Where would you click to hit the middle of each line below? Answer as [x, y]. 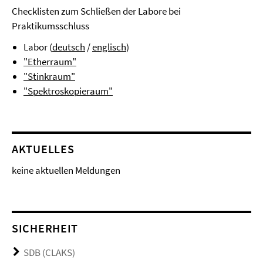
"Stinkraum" [49, 76]
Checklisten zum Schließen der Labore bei [96, 11]
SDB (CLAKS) [49, 252]
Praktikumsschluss [50, 26]
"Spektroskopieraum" [68, 91]
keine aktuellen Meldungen [66, 170]
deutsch [69, 47]
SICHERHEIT [45, 228]
